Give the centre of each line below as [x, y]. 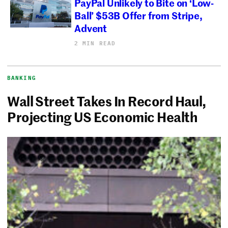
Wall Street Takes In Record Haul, [107, 101]
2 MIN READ [95, 44]
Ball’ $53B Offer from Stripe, [138, 15]
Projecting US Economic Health [102, 117]
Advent [91, 28]
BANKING [22, 78]
